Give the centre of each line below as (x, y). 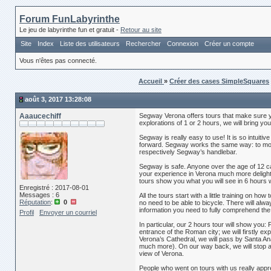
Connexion (183, 44)
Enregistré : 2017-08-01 (54, 188)
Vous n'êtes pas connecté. (58, 60)
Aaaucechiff (40, 116)
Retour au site (141, 30)
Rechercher (143, 44)
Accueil (151, 81)
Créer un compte (229, 44)
